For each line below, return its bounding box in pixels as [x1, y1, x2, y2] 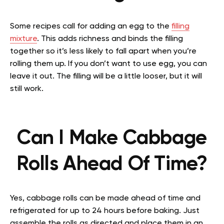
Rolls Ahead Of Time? [16, 154, 207, 175]
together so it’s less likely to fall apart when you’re [10, 47, 196, 56]
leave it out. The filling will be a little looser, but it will [10, 72, 202, 81]
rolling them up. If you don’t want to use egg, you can [10, 60, 207, 68]
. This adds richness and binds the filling [37, 35, 183, 43]
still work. [10, 85, 43, 93]
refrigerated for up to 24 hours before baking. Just [10, 207, 199, 215]
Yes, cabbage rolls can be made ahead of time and [10, 194, 200, 203]
